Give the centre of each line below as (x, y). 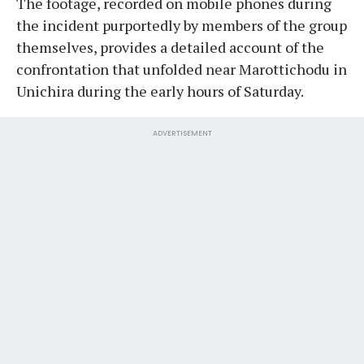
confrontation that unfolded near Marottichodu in (182, 69)
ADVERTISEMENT (182, 133)
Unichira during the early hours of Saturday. (160, 91)
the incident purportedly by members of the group (182, 25)
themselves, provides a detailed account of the (170, 47)
